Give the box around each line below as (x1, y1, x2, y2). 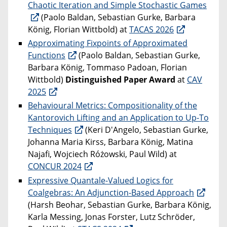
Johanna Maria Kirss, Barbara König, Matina (28, 136, 193, 148)
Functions (28, 50, 65, 61)
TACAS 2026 (129, 24, 174, 35)
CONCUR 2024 (28, 161, 82, 172)
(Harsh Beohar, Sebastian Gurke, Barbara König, (28, 199, 211, 210)
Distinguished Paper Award (65, 74, 175, 86)
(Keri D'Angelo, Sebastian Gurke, (83, 124, 208, 136)
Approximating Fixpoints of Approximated (28, 37, 187, 49)
